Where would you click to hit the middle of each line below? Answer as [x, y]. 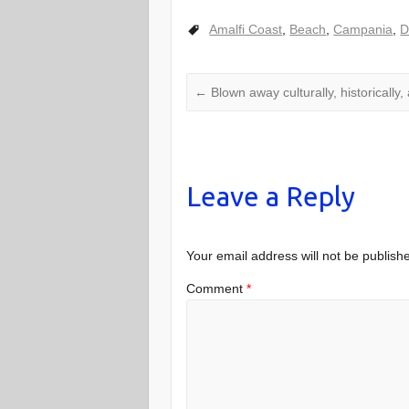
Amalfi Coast [246, 29]
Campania [363, 29]
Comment [217, 288]
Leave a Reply [271, 197]
